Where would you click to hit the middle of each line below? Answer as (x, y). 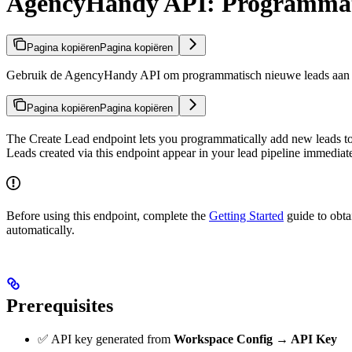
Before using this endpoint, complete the (108, 216)
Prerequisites (60, 306)
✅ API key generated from (106, 339)
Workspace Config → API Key (255, 339)
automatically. (40, 230)
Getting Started (246, 216)
